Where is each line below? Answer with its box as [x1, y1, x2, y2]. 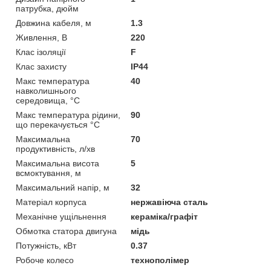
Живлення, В [16, 32, 67, 42]
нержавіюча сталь [131, 197, 209, 207]
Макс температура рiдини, [16, 109, 120, 120]
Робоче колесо [16, 255, 74, 265]
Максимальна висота [16, 158, 99, 168]
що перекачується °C [16, 119, 100, 129]
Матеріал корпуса [16, 197, 87, 207]
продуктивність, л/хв [16, 143, 95, 154]
